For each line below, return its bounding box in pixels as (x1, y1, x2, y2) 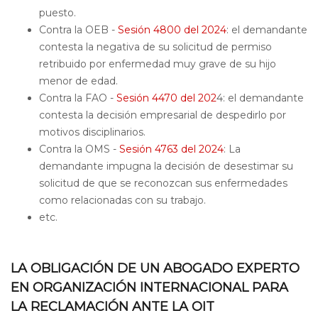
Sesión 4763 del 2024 (119, 143, 224, 155)
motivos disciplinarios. (39, 126, 148, 138)
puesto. (39, 6, 79, 19)
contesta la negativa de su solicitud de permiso (39, 40, 272, 53)
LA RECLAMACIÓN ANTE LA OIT (11, 299, 214, 314)
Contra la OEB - (39, 23, 118, 36)
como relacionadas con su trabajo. (39, 194, 206, 207)
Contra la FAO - (39, 92, 116, 104)
